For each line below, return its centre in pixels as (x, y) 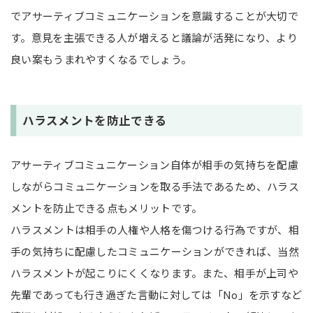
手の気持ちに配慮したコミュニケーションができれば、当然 (155, 251)
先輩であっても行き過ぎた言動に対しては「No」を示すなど (156, 294)
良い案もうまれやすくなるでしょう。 (101, 59)
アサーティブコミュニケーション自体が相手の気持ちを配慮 (155, 164)
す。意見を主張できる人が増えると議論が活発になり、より (154, 37)
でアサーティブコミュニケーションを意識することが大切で (155, 15)
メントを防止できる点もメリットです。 (107, 208)
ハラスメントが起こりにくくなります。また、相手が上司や (155, 272)
